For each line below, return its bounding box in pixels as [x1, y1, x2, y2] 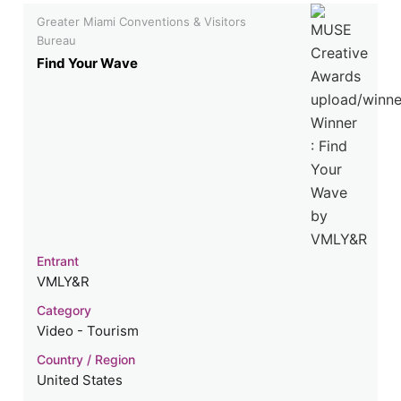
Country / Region [37, 352, 136, 368]
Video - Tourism [37, 322, 140, 340]
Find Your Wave [37, 55, 139, 73]
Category [37, 303, 92, 319]
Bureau [37, 33, 77, 48]
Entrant [37, 253, 80, 269]
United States [37, 371, 124, 389]
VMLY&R [37, 273, 90, 291]
